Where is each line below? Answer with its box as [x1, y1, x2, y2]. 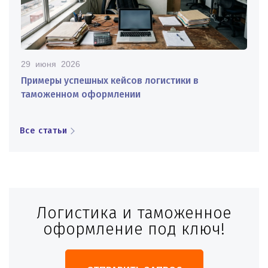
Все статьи [20, 125, 68, 136]
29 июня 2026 [21, 59, 80, 69]
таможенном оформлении [21, 88, 141, 100]
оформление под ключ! [43, 219, 225, 239]
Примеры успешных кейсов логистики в [21, 74, 199, 86]
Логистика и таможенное [36, 203, 232, 223]
